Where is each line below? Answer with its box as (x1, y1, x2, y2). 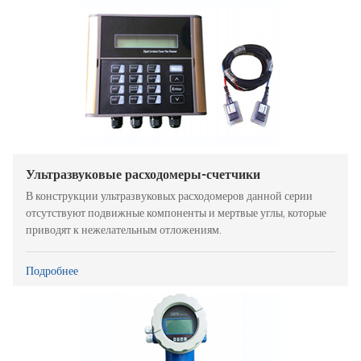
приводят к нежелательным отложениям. (26, 222, 222, 237)
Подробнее (26, 263, 78, 277)
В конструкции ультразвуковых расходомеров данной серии (26, 189, 313, 203)
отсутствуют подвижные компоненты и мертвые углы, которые (26, 205, 326, 220)
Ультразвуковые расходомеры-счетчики (26, 167, 260, 183)
